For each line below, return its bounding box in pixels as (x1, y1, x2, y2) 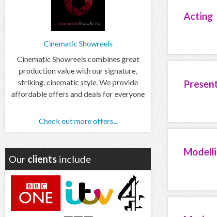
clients (28, 153, 57, 165)
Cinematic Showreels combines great (16, 54, 139, 63)
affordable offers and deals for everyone (11, 89, 145, 98)
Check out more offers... (38, 116, 118, 125)
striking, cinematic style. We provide (18, 77, 138, 87)
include (57, 153, 91, 165)
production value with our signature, (19, 65, 137, 75)
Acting (184, 10, 213, 22)
